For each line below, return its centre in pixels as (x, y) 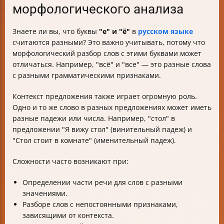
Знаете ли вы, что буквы (56, 31)
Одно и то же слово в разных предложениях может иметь (112, 107)
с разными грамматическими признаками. (87, 75)
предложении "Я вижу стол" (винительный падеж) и (102, 129)
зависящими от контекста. (68, 215)
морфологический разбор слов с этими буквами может (107, 53)
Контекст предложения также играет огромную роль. (105, 96)
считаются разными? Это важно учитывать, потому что (109, 42)
